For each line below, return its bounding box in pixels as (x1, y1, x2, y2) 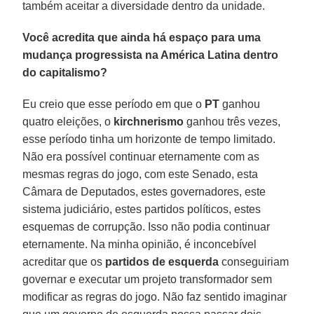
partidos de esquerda (105, 255, 219, 268)
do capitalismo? (22, 66, 108, 78)
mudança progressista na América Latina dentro (22, 48, 279, 61)
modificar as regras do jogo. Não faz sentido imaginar (22, 290, 287, 303)
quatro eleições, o (22, 115, 114, 128)
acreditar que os (22, 255, 106, 268)
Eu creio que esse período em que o (22, 97, 205, 110)
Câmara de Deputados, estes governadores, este (22, 185, 266, 198)
